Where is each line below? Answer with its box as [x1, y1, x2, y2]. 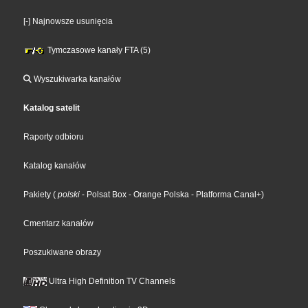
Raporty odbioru [23, 131, 85, 142]
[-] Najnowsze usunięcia [23, 16, 113, 26]
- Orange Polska [126, 189, 190, 199]
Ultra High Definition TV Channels [47, 276, 176, 286]
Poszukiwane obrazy [23, 247, 102, 257]
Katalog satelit [23, 102, 80, 113]
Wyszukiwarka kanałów [32, 74, 122, 84]
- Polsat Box [80, 189, 127, 199]
